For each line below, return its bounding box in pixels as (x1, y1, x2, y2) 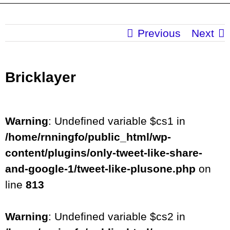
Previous (138, 27, 181, 40)
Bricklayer (5, 69, 76, 86)
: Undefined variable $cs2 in (48, 210, 185, 223)
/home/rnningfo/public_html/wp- (5, 131, 171, 143)
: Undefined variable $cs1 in (48, 115, 185, 127)
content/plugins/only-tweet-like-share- (5, 147, 202, 159)
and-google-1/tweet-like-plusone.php (5, 163, 196, 175)
